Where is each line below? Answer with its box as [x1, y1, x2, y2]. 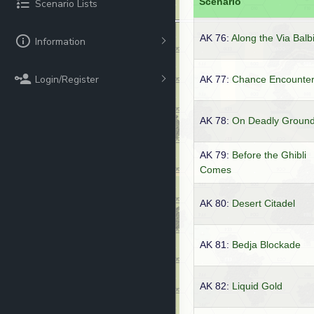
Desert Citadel [232, 198, 295, 209]
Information [35, 34, 86, 48]
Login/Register [35, 72, 99, 86]
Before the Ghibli [232, 149, 306, 161]
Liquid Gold [232, 280, 282, 292]
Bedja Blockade [232, 239, 301, 250]
